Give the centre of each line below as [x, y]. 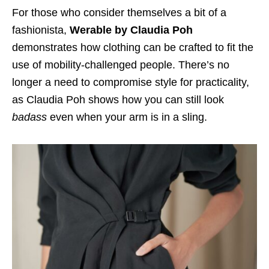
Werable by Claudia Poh [131, 30]
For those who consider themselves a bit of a [119, 13]
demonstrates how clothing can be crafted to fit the [133, 48]
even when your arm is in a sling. [128, 117]
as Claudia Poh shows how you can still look [118, 100]
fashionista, [41, 30]
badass [31, 117]
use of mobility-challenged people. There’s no [121, 65]
